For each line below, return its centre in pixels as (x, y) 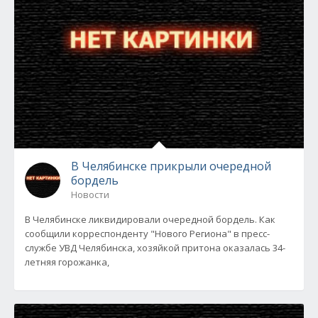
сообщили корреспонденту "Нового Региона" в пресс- (147, 234)
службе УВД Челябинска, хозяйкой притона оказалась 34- (155, 248)
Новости (90, 194)
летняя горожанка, (67, 262)
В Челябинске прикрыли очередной (171, 166)
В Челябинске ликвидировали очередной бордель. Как (150, 219)
